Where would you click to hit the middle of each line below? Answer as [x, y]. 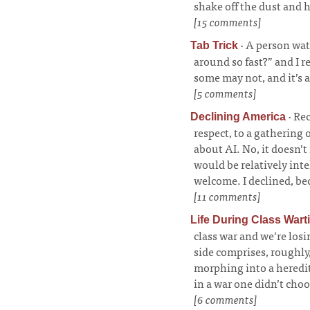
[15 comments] [228, 21]
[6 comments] [226, 299]
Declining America [238, 117]
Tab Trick [214, 45]
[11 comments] [227, 196]
